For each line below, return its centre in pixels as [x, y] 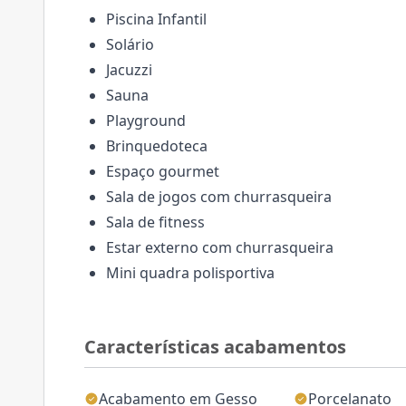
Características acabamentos [215, 347]
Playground [146, 121]
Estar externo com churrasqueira [220, 247]
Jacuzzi [129, 70]
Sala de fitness [155, 222]
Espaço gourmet [163, 171]
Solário [130, 44]
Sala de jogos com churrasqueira [219, 197]
